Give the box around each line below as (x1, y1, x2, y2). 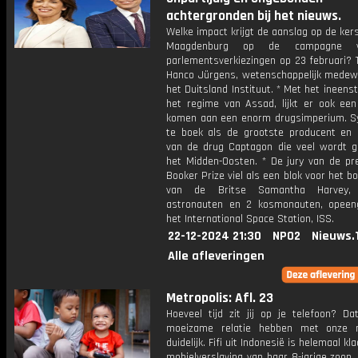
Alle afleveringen (168, 248, 265, 265)
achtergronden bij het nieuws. (166, 7, 341, 25)
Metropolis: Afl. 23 (166, 289, 273, 307)
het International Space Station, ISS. (166, 212, 334, 226)
